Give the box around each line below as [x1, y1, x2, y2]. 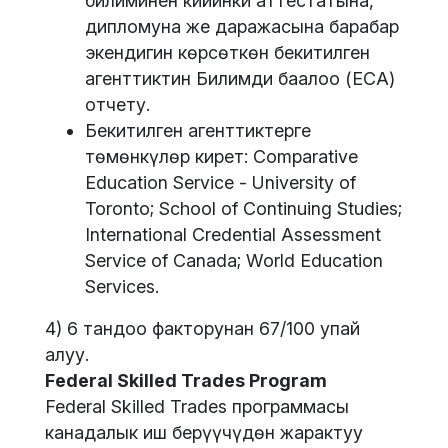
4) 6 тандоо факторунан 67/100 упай [45, 318, 360, 340]
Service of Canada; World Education [85, 250, 383, 272]
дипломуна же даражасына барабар [85, 16, 399, 38]
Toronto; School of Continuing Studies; [85, 198, 402, 220]
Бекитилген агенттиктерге [85, 120, 311, 142]
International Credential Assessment [85, 224, 381, 246]
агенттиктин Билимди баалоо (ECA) [85, 68, 395, 90]
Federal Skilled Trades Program [45, 370, 327, 392]
